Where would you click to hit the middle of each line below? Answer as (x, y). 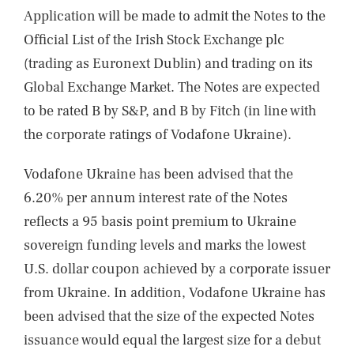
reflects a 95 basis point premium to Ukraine (160, 222)
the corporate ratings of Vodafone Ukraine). (158, 135)
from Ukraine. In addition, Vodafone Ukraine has (175, 293)
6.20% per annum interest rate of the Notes (156, 198)
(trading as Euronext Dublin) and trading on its (168, 64)
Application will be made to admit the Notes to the (175, 16)
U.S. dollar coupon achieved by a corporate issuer (177, 269)
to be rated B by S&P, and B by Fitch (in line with (170, 111)
